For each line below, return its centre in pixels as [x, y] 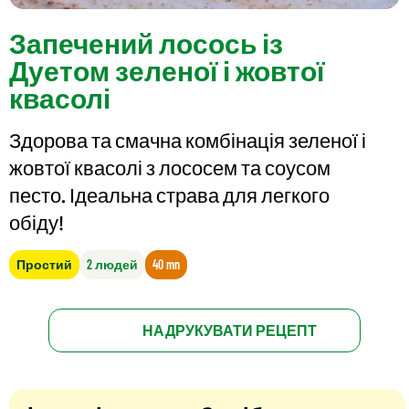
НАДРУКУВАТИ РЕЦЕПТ [230, 330]
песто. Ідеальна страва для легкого [169, 195]
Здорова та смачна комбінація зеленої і [188, 140]
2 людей [112, 265]
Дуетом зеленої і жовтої [167, 71]
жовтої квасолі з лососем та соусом [170, 168]
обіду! [37, 222]
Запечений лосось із [146, 43]
